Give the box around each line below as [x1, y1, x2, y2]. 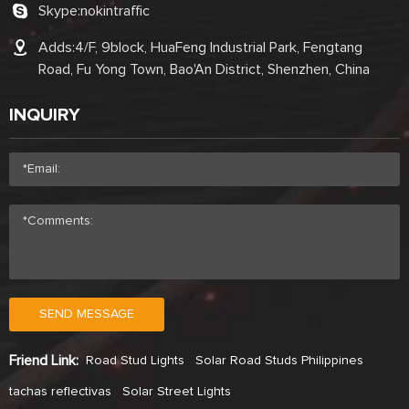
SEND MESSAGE [39, 307, 134, 320]
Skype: [38, 3, 80, 18]
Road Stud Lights [86, 353, 184, 367]
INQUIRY [9, 105, 80, 124]
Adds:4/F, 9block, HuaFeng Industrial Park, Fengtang [38, 39, 362, 55]
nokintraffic [80, 3, 150, 18]
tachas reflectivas [9, 384, 111, 398]
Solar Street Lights [122, 384, 231, 398]
